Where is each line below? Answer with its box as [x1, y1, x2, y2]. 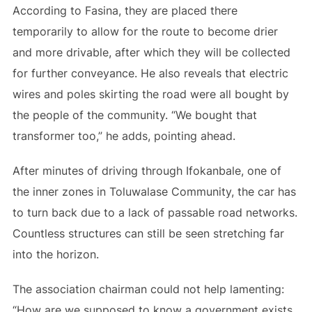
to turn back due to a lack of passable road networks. [12, 205, 297, 219]
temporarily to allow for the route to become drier [12, 24, 278, 38]
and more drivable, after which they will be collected [12, 45, 290, 59]
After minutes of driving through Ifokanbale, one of [12, 164, 281, 178]
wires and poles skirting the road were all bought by [12, 87, 289, 101]
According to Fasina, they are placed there [12, 3, 237, 17]
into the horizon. [12, 247, 99, 261]
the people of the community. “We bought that [12, 108, 257, 122]
